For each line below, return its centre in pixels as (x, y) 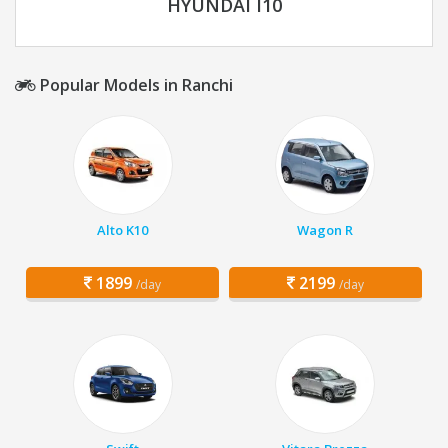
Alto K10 (123, 230)
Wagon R (325, 230)
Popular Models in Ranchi (134, 85)
